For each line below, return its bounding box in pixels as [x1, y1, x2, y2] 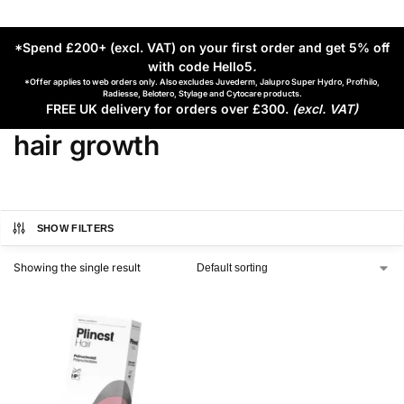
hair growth [14, 129, 160, 162]
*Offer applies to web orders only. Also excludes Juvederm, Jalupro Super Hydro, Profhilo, [24, 77, 380, 87]
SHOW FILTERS [36, 223, 115, 234]
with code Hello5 [148, 59, 252, 75]
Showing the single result [14, 261, 141, 275]
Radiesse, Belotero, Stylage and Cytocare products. [102, 88, 302, 99]
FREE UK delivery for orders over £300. [46, 101, 292, 117]
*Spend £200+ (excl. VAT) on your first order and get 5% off [14, 40, 390, 56]
